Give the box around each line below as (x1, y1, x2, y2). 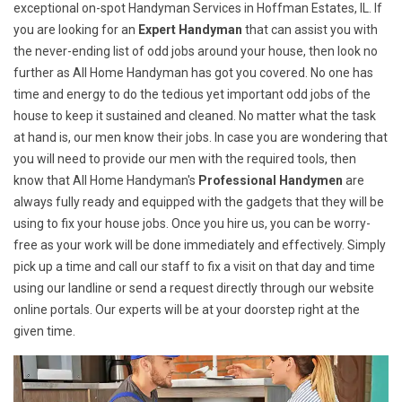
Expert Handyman (135, 22, 242, 38)
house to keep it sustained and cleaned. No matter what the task (13, 109, 376, 124)
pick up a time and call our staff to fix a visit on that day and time (13, 259, 375, 275)
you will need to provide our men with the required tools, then (13, 152, 356, 167)
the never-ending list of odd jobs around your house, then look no (13, 44, 378, 59)
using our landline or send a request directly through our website (13, 281, 374, 296)
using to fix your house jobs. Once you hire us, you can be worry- (13, 216, 371, 232)
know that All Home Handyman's (13, 173, 198, 188)
